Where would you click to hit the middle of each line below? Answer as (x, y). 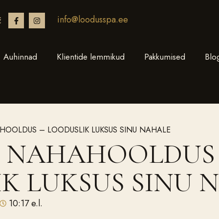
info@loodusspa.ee (92, 20)
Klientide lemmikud (91, 57)
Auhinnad (20, 57)
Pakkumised (165, 57)
